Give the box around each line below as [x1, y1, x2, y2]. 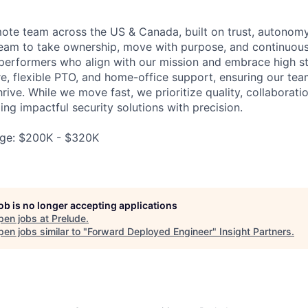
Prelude [52, 212, 86, 224]
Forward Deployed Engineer [87, 225, 212, 237]
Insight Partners [219, 225, 291, 237]
